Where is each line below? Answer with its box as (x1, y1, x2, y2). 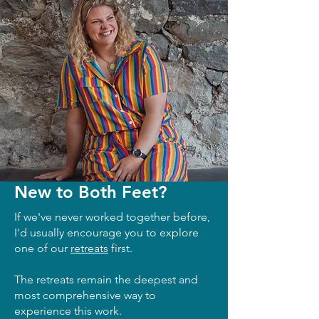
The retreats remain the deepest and (14, 272, 198, 286)
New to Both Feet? (14, 181, 167, 202)
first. (108, 241, 132, 255)
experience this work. (14, 303, 122, 318)
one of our (14, 241, 70, 255)
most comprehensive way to (14, 288, 156, 302)
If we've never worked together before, (14, 209, 210, 224)
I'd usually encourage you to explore (14, 225, 199, 239)
